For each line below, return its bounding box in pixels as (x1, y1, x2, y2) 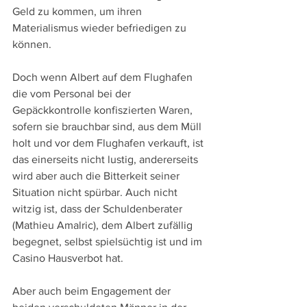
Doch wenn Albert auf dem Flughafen (12, 71, 195, 83)
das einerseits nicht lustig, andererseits (12, 153, 201, 165)
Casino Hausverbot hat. (12, 251, 123, 264)
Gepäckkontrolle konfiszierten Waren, (12, 103, 195, 116)
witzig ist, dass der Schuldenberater (12, 202, 185, 214)
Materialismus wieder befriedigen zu (12, 21, 189, 34)
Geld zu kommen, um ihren (12, 5, 145, 17)
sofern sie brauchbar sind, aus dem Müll (12, 120, 204, 132)
